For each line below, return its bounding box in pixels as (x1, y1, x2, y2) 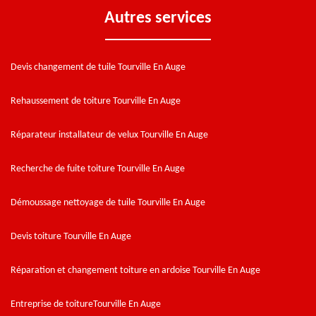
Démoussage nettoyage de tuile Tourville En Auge (11, 197, 205, 208)
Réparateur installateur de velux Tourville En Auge (11, 129, 208, 140)
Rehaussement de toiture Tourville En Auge (11, 95, 181, 107)
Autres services (104, 9, 212, 27)
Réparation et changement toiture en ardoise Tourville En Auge (11, 265, 260, 276)
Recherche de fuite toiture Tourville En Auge (11, 163, 185, 174)
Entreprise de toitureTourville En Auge (11, 298, 161, 310)
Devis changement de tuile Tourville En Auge (11, 61, 186, 73)
